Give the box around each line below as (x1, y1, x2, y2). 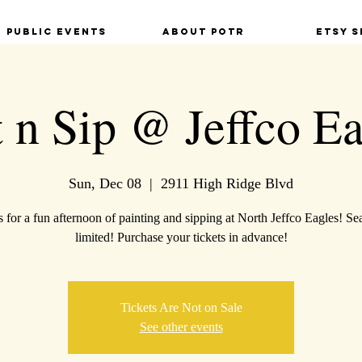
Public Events (6, 26, 107, 37)
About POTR (162, 26, 245, 37)
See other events (139, 320, 223, 334)
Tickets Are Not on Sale (120, 301, 242, 314)
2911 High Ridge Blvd (161, 175, 293, 192)
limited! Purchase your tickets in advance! (74, 230, 288, 244)
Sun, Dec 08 (69, 175, 141, 192)
